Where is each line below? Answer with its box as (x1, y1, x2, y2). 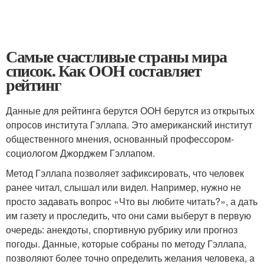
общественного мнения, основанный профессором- (6, 131, 234, 146)
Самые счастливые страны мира (6, 44, 227, 68)
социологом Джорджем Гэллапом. (6, 146, 155, 160)
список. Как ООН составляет (6, 58, 202, 82)
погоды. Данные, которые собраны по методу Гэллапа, (6, 236, 246, 250)
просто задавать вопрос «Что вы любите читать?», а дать (6, 194, 258, 208)
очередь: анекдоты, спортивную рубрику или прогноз (6, 222, 237, 236)
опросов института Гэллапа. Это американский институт (6, 117, 252, 131)
